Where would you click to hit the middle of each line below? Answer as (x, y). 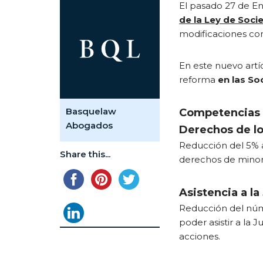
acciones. (200, 236)
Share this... (85, 154)
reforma (199, 80)
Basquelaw (91, 111)
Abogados (89, 125)
